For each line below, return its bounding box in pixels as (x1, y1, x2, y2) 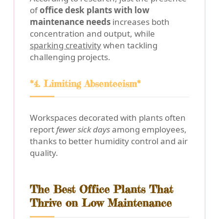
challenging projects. (30, 51, 110, 63)
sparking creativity (30, 40, 101, 51)
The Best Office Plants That (30, 182, 173, 197)
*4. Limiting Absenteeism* (30, 78, 141, 90)
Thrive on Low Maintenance (30, 196, 172, 210)
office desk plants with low (40, 4, 150, 16)
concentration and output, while (30, 28, 155, 40)
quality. (30, 147, 58, 159)
